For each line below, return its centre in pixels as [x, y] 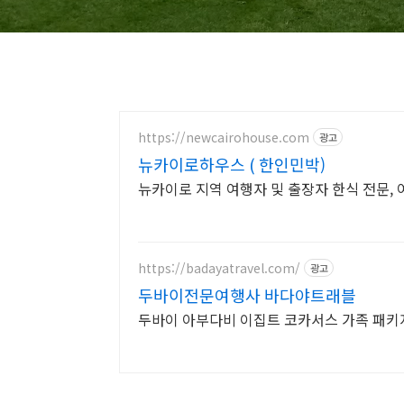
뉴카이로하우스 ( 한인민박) [232, 164]
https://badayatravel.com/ [219, 267]
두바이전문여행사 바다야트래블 [247, 295]
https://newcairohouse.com [224, 137]
